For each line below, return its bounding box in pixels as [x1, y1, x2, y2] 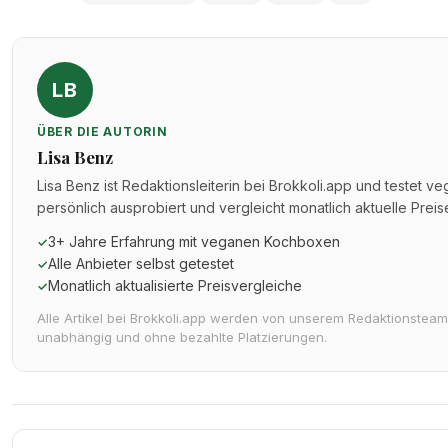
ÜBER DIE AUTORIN [37, 124, 168, 139]
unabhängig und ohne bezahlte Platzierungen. [37, 329, 327, 345]
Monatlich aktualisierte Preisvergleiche [48, 277, 302, 294]
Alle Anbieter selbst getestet [48, 255, 234, 272]
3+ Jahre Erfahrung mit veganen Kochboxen [48, 233, 340, 250]
